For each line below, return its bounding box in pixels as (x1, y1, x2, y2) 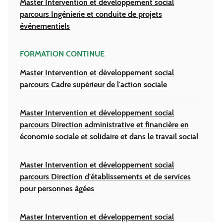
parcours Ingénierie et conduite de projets (20, 9, 162, 19)
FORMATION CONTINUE (20, 49, 105, 58)
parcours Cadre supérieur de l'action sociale (20, 79, 167, 89)
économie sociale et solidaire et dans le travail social (20, 131, 198, 141)
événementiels (20, 21, 70, 31)
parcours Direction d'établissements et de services (20, 171, 191, 181)
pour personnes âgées (20, 183, 94, 193)
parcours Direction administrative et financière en (20, 119, 189, 129)
